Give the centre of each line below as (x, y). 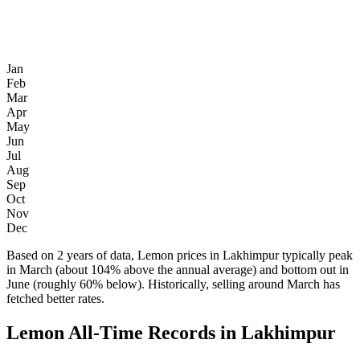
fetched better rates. (55, 299)
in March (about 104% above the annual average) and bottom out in (178, 270)
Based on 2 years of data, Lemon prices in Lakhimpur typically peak (180, 256)
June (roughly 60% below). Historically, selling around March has (173, 284)
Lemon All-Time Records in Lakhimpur (171, 333)
